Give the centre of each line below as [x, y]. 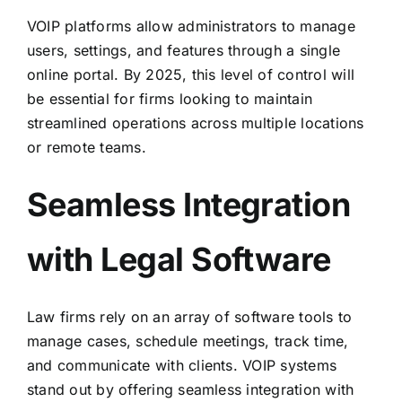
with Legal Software [179, 259]
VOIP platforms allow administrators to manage [191, 26]
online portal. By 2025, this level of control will [190, 74]
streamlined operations [109, 122]
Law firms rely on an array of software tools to [189, 316]
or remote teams [84, 147]
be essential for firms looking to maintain [170, 98]
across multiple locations [277, 122]
